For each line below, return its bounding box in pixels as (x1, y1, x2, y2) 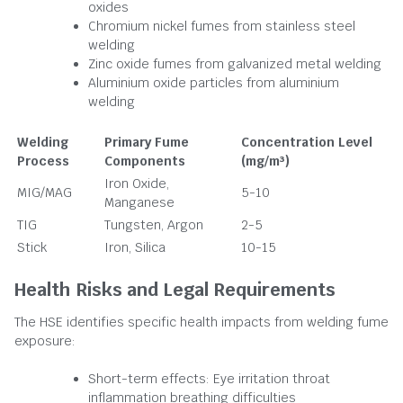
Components (104, 153, 185, 169)
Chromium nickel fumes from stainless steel (88, 18, 355, 34)
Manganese (104, 194, 175, 210)
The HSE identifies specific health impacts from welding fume (14, 314, 389, 330)
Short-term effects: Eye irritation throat (88, 371, 330, 387)
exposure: (14, 333, 76, 349)
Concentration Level (241, 134, 372, 150)
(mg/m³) (241, 153, 290, 169)
